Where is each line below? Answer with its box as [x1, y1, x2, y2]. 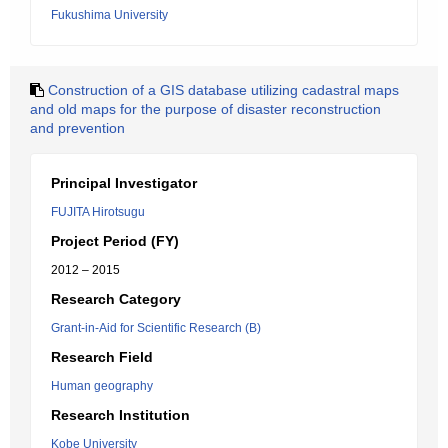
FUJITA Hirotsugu [51, 205, 145, 219]
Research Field [51, 349, 153, 365]
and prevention [30, 120, 125, 136]
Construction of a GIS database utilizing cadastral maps [48, 82, 399, 98]
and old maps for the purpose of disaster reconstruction [30, 101, 381, 117]
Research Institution [51, 407, 190, 423]
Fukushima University [51, 8, 168, 22]
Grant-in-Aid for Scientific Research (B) [51, 321, 261, 335]
